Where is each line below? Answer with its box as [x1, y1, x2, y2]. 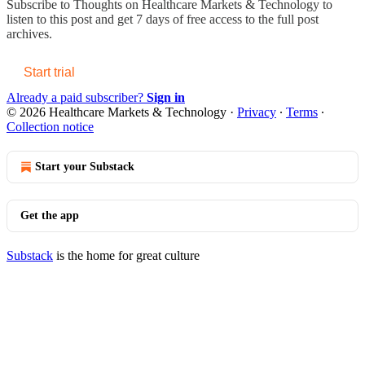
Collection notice [7, 119, 94, 134]
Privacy [237, 104, 276, 119]
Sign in [147, 90, 185, 104]
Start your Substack [35, 160, 134, 173]
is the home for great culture [53, 248, 200, 262]
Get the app [20, 209, 79, 222]
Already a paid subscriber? [7, 90, 147, 104]
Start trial [24, 64, 75, 79]
